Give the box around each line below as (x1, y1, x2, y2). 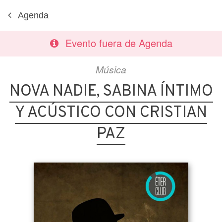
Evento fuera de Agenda (65, 36, 172, 50)
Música (96, 62, 126, 76)
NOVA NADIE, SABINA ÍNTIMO (9, 82, 213, 102)
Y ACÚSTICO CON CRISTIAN (15, 103, 207, 123)
